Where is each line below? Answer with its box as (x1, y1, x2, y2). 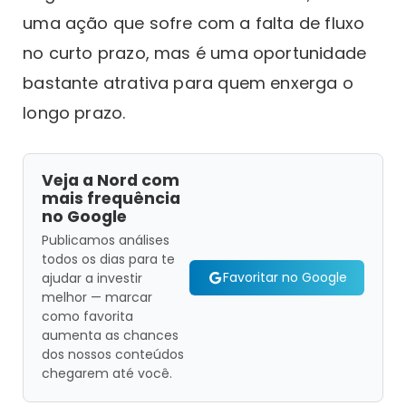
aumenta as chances (41, 325, 179, 344)
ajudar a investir (41, 268, 142, 287)
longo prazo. (23, 101, 126, 124)
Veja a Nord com (41, 169, 179, 192)
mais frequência (41, 188, 180, 210)
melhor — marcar (41, 287, 152, 306)
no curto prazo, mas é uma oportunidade (23, 41, 367, 64)
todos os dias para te (41, 249, 175, 268)
